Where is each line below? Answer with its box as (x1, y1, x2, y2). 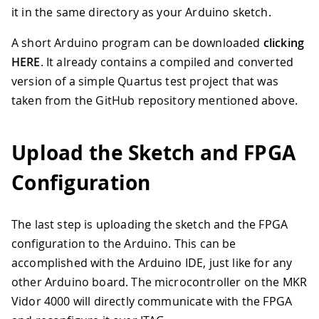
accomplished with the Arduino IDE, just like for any (11, 254, 293, 271)
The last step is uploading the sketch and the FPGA (11, 216, 288, 232)
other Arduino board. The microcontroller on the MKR (11, 273, 308, 290)
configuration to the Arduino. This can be (11, 235, 236, 251)
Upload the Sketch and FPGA (11, 139, 296, 167)
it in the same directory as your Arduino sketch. (11, 4, 271, 21)
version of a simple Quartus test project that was (11, 73, 278, 90)
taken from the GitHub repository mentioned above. (11, 93, 298, 109)
